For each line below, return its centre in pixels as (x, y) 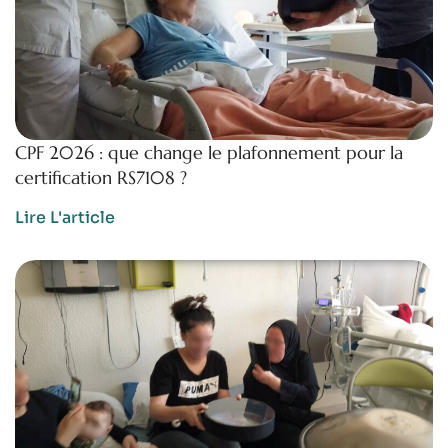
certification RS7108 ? (101, 177)
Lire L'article (65, 217)
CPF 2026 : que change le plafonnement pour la (209, 152)
